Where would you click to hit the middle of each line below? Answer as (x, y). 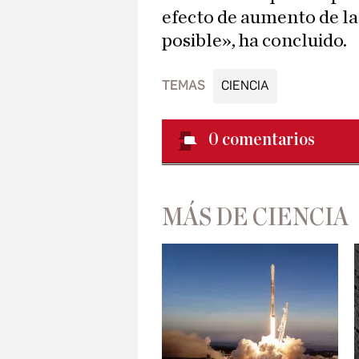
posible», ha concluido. (254, 41)
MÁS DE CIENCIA (255, 218)
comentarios (268, 140)
